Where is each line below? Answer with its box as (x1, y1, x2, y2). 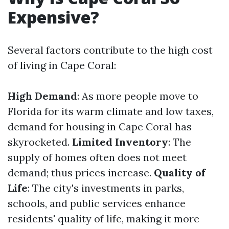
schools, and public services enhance (8, 197, 186, 210)
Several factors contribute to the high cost (8, 43, 213, 56)
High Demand (8, 89, 77, 102)
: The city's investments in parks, (28, 181, 184, 194)
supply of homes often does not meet (8, 151, 187, 164)
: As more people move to (77, 89, 198, 102)
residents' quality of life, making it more (8, 212, 199, 225)
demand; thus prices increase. (8, 166, 154, 179)
